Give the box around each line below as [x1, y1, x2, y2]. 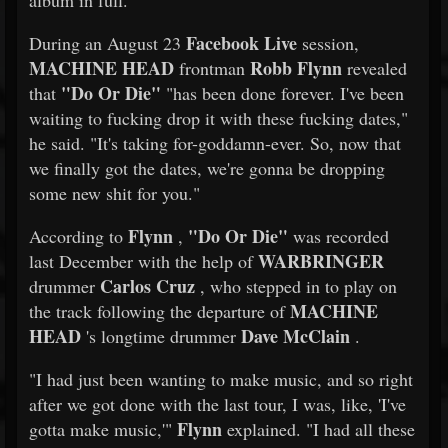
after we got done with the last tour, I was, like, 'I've [29, 392, 406, 416]
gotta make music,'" [29, 417, 177, 441]
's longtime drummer [81, 324, 241, 348]
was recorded [288, 224, 389, 248]
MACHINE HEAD [29, 55, 174, 81]
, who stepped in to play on [195, 274, 397, 298]
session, [297, 31, 359, 55]
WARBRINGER [258, 248, 384, 274]
